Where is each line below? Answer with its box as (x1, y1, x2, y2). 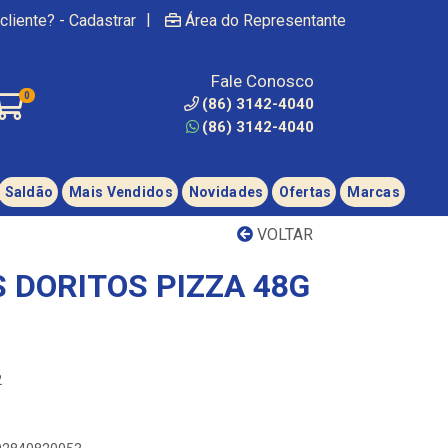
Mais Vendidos (69, 184, 173, 200)
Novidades (188, 184, 264, 200)
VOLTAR (253, 225, 313, 244)
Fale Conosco (211, 71, 314, 91)
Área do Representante (185, 11, 346, 30)
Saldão (4, 184, 54, 200)
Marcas (347, 184, 401, 200)
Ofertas (279, 184, 332, 200)
